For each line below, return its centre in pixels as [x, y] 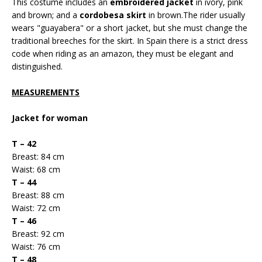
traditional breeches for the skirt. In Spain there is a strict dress [130, 41]
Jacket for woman [50, 118]
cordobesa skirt [112, 15]
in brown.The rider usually [196, 15]
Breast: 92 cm [38, 234]
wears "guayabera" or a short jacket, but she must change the [130, 28]
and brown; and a [44, 15]
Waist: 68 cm [36, 169]
